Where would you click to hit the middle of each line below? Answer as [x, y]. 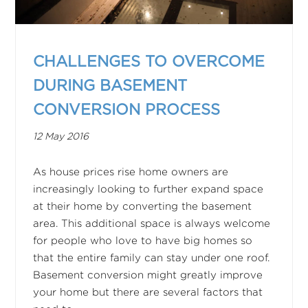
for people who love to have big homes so [143, 241]
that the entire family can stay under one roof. [152, 258]
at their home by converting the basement [143, 206]
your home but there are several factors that [148, 292]
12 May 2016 [61, 136]
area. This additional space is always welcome [152, 223]
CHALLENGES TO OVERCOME [149, 62]
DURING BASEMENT [110, 86]
